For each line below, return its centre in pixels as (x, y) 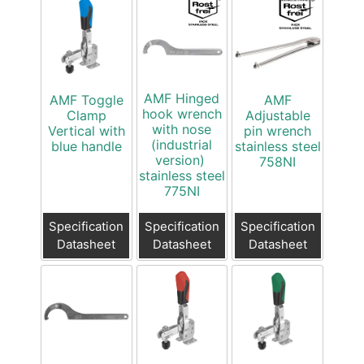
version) (182, 160)
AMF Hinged (182, 99)
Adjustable (277, 116)
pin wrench (278, 131)
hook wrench (182, 114)
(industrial (182, 145)
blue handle (86, 147)
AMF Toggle (86, 100)
